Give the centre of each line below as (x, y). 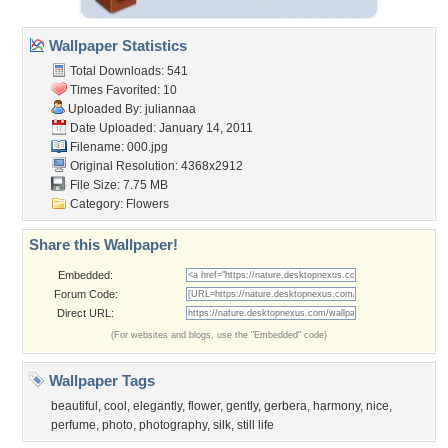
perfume (73, 425)
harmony (336, 406)
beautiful (74, 406)
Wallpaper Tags (100, 380)
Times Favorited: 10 (122, 90)
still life (255, 425)
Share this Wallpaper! (103, 244)
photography (173, 425)
